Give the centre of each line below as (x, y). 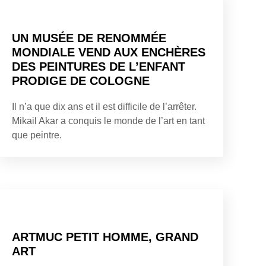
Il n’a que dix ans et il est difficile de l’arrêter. (104, 106)
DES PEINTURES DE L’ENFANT (99, 66)
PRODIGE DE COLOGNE (81, 80)
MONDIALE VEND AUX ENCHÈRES (109, 52)
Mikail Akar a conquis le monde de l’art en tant (108, 121)
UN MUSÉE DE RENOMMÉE (89, 38)
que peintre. (37, 135)
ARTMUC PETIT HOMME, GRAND (105, 237)
